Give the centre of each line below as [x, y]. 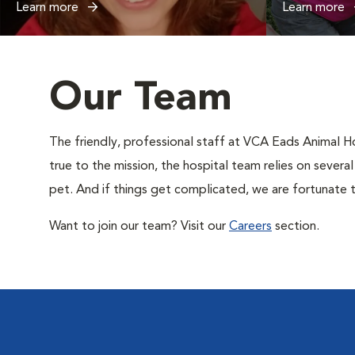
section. [296, 227]
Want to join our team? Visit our [139, 227]
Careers [250, 227]
